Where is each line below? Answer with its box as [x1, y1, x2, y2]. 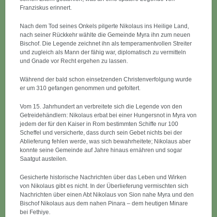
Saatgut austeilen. [20, 155, 68, 162]
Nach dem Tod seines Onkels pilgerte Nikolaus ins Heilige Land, [20, 23, 189, 30]
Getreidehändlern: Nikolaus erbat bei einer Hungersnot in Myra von [20, 112, 197, 119]
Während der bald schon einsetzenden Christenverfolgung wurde [20, 76, 192, 83]
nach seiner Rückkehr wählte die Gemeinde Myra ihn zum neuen [20, 31, 191, 38]
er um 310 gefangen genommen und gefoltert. [20, 85, 141, 92]
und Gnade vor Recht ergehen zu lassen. [20, 58, 128, 64]
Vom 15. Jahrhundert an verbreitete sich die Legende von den [20, 103, 183, 110]
